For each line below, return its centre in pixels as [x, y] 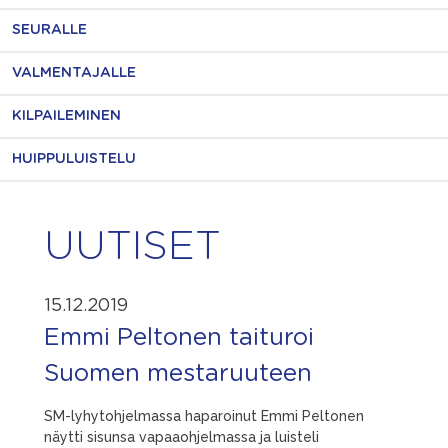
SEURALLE [49, 30]
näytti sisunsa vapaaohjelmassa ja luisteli [181, 437]
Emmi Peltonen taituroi [179, 338]
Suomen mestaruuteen [178, 374]
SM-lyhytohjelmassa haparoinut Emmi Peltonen [204, 416]
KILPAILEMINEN [66, 116]
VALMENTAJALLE [74, 73]
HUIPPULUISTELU [74, 159]
